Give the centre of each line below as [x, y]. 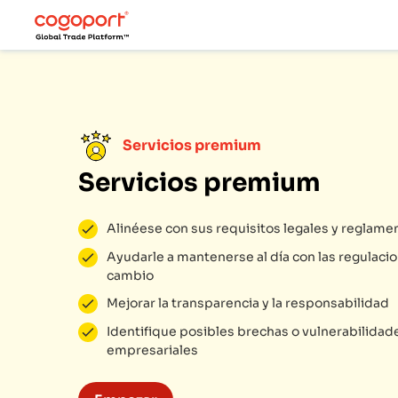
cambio [130, 275]
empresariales [152, 350]
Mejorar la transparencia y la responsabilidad [248, 303]
